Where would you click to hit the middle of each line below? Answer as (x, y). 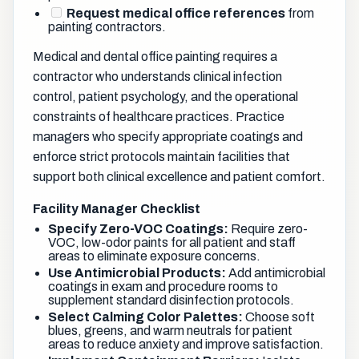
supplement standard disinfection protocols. (171, 300)
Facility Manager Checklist (117, 208)
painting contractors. (107, 26)
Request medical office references (176, 13)
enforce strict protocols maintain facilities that (161, 156)
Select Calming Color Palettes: (146, 317)
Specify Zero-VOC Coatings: (139, 228)
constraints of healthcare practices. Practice (159, 116)
